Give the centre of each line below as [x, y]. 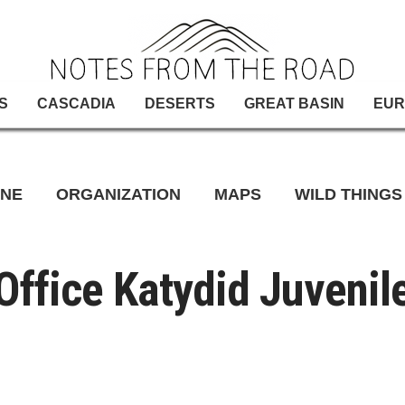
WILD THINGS [348, 194]
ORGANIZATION [118, 194]
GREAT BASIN [294, 104]
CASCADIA [76, 104]
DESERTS [180, 104]
